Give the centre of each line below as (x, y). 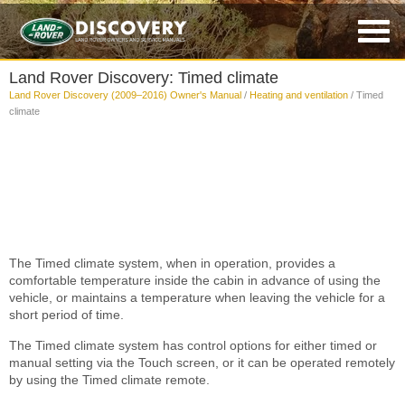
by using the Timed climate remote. (109, 380)
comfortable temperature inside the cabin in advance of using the (195, 281)
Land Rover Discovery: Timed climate (144, 78)
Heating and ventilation (299, 95)
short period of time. (66, 315)
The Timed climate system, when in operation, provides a (172, 264)
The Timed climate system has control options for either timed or (193, 346)
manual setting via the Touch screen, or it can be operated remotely (202, 363)
